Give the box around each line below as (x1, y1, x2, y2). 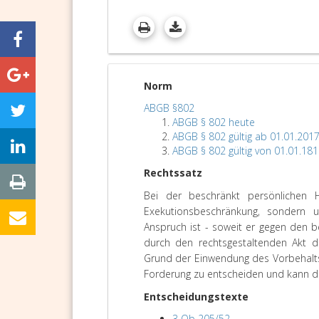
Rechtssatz (144, 166, 202, 179)
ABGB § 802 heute (172, 115, 255, 129)
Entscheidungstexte (144, 290, 249, 303)
